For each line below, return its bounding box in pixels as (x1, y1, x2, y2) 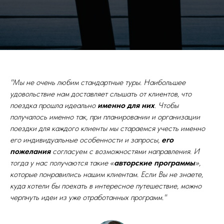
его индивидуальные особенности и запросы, (10, 135, 161, 144)
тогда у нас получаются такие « (10, 158, 114, 167)
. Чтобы (154, 100, 178, 110)
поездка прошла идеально (10, 100, 97, 110)
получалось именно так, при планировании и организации (10, 112, 200, 121)
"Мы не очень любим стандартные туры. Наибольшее (10, 77, 185, 87)
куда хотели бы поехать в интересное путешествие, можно (10, 181, 201, 190)
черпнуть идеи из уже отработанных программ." (10, 192, 166, 202)
